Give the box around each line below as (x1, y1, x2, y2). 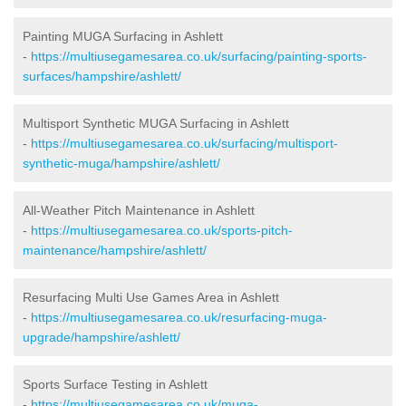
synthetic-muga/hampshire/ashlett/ (23, 155, 220, 170)
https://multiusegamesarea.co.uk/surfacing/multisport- (31, 135, 338, 150)
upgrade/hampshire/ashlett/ (23, 329, 180, 344)
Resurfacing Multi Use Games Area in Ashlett (23, 289, 279, 304)
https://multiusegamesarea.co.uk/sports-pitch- (31, 222, 293, 237)
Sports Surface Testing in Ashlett (23, 376, 208, 391)
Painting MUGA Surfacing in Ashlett (23, 28, 223, 43)
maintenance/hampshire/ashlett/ (23, 242, 207, 257)
